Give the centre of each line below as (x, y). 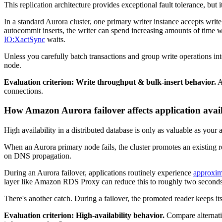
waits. (55, 40)
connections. (24, 91)
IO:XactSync (25, 40)
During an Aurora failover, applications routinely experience (99, 172)
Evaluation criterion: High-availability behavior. (84, 215)
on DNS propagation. (38, 156)
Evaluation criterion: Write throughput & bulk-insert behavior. (110, 82)
